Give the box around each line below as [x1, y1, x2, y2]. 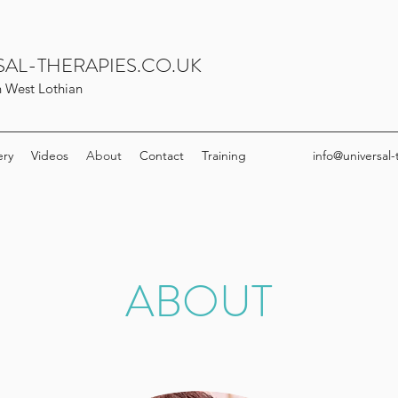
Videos [31, 147, 68, 163]
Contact [139, 147, 184, 163]
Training [202, 147, 246, 163]
